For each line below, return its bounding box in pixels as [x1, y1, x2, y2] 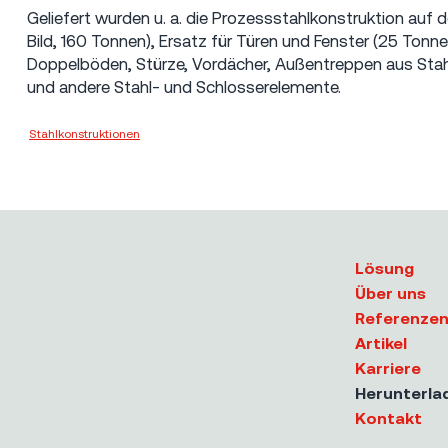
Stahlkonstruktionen [29, 126, 141, 141]
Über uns [354, 284, 426, 302]
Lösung [354, 259, 414, 277]
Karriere [354, 359, 421, 377]
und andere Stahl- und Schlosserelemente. [27, 76, 342, 97]
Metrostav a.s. [144, 126, 221, 141]
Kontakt [354, 409, 422, 427]
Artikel [354, 334, 407, 352]
